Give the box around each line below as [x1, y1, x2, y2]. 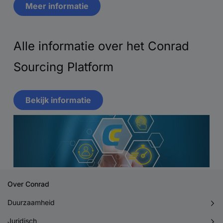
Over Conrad [7, 180, 49, 188]
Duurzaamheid [7, 198, 55, 207]
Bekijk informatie [25, 95, 91, 105]
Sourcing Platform [13, 59, 113, 74]
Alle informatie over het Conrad [13, 38, 189, 53]
